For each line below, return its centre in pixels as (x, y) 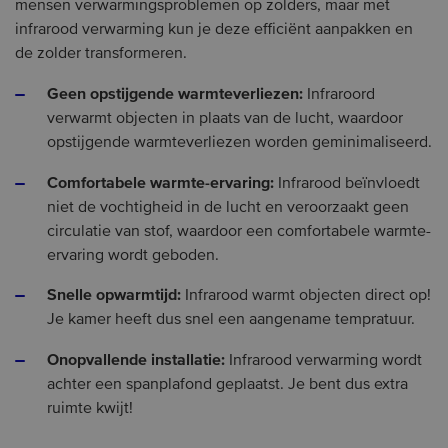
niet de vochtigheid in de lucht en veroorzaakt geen (228, 207)
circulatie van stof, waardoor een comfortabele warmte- (239, 231)
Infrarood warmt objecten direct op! (306, 296)
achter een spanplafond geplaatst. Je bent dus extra (227, 384)
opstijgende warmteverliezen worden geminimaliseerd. (239, 143)
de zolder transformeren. (103, 54)
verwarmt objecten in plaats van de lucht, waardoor (225, 119)
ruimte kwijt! (90, 408)
